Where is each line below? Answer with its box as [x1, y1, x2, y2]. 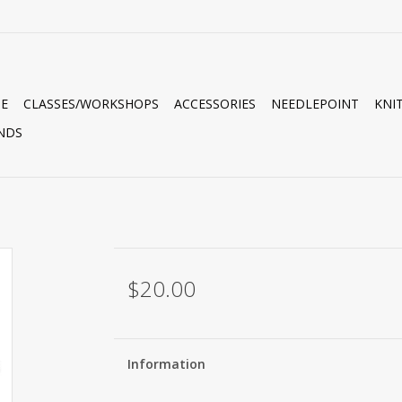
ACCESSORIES [174, 95, 256, 112]
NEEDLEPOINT [271, 95, 359, 112]
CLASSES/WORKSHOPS [23, 95, 159, 112]
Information [127, 355, 205, 372]
